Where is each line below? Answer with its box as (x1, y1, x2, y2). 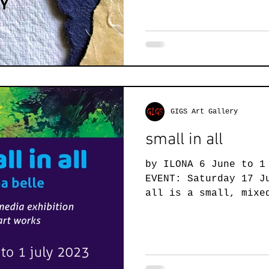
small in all (145, 130, 223, 150)
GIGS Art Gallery (171, 107, 238, 116)
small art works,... (145, 202, 259, 213)
